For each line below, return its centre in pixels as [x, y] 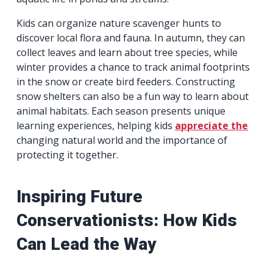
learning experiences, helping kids [96, 125]
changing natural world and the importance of [122, 140]
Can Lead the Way [87, 244]
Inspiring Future [80, 196]
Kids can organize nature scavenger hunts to [119, 23]
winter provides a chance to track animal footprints [133, 67]
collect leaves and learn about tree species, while [127, 52]
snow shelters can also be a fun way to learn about [133, 96]
